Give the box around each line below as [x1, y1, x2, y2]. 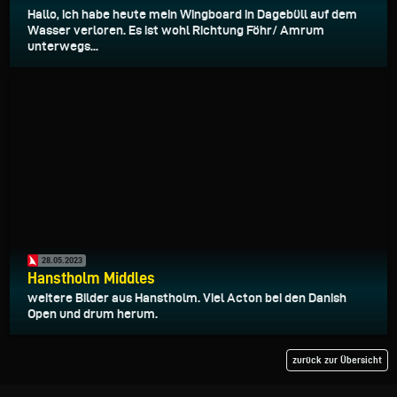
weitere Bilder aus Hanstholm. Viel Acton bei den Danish [27, 290, 346, 305]
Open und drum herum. [27, 306, 158, 321]
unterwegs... [27, 39, 98, 54]
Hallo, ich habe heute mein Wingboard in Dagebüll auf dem [27, 7, 357, 22]
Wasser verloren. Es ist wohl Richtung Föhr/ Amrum [27, 23, 324, 38]
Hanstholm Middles [27, 269, 155, 286]
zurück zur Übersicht [292, 354, 382, 365]
